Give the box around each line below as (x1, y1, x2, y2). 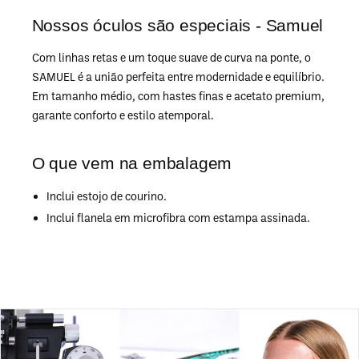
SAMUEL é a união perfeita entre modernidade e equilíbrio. (31, 70, 325, 83)
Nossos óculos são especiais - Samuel (31, 16, 324, 34)
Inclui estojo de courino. (46, 189, 167, 203)
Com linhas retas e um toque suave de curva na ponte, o (31, 50, 311, 64)
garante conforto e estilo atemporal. (31, 108, 214, 122)
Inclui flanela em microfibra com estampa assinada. (46, 211, 310, 224)
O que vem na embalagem (31, 154, 232, 172)
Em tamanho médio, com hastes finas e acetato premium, (31, 89, 325, 103)
